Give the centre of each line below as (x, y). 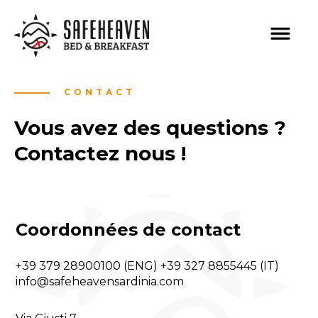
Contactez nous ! (100, 153)
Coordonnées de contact (128, 230)
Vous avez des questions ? (150, 128)
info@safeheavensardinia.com (100, 281)
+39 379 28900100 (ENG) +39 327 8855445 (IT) (148, 266)
